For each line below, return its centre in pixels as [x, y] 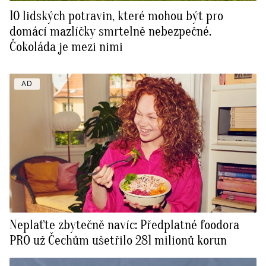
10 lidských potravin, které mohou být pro [116, 16]
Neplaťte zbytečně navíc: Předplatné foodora [124, 225]
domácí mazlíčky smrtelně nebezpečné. [110, 32]
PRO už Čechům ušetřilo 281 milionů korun [118, 241]
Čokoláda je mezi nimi [66, 47]
